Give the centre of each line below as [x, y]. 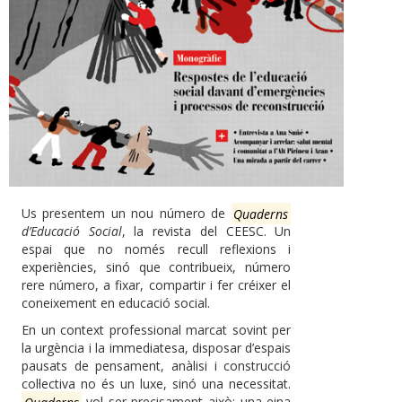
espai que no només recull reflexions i [157, 249]
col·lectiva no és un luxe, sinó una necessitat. [157, 384]
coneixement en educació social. [116, 303]
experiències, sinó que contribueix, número [157, 267]
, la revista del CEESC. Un [206, 232]
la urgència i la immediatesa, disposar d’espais [157, 348]
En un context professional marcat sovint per [157, 330]
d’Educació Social [72, 232]
